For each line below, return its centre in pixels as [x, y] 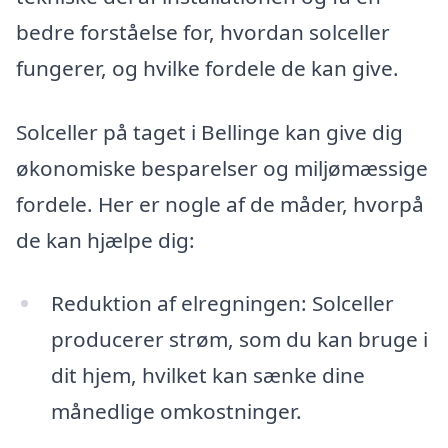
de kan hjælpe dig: [105, 239]
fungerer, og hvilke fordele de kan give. [207, 67]
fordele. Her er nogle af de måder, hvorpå [220, 203]
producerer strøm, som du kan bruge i [239, 339]
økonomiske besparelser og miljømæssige [222, 167]
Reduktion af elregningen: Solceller [222, 303]
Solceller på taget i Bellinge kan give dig [209, 131]
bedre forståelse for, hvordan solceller [203, 31]
